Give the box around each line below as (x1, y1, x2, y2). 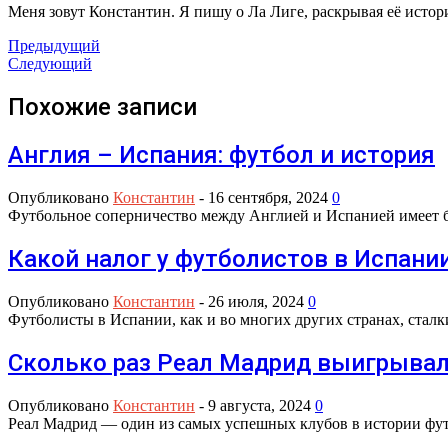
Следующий (8, 55, 92, 73)
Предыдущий (8, 37, 100, 55)
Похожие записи (8, 93, 197, 122)
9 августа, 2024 (208, 396, 311, 414)
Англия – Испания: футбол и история (8, 141, 435, 170)
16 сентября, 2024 (208, 188, 328, 206)
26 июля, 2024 (208, 292, 304, 310)
